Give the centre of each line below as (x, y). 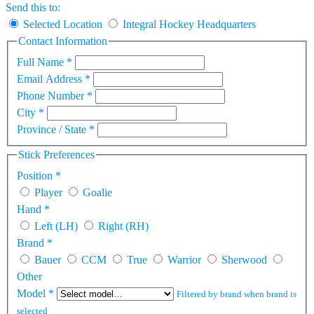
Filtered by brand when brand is (237, 294)
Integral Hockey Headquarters (189, 25)
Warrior (184, 259)
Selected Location (63, 25)
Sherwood (244, 259)
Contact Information (63, 41)
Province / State (53, 130)
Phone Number (52, 96)
